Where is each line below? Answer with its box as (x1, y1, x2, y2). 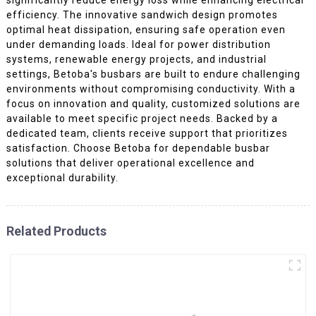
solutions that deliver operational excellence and (6, 157, 255, 169)
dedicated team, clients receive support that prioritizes (6, 127, 288, 139)
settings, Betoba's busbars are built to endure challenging (6, 68, 300, 80)
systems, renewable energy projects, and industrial (6, 53, 267, 65)
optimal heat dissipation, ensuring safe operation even (6, 23, 286, 35)
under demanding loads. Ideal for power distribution (6, 38, 271, 50)
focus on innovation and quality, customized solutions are (6, 97, 300, 109)
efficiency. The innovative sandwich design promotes (6, 8, 278, 20)
